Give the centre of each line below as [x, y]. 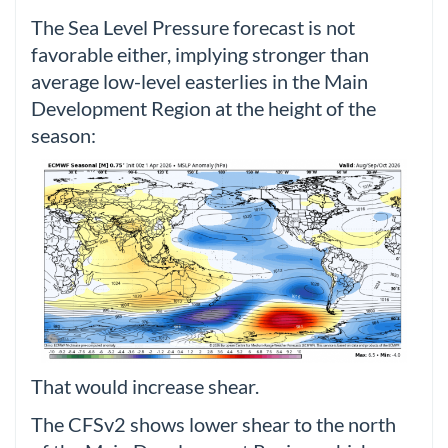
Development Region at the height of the [203, 108]
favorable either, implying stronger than [200, 54]
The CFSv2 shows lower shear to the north [213, 424]
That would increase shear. [145, 387]
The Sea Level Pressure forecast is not [193, 27]
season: [63, 135]
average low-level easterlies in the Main [199, 81]
